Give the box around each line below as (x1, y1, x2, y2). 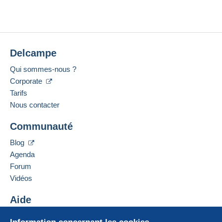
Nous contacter (10, 101, 59, 110)
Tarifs (10, 89, 27, 98)
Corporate (10, 77, 44, 86)
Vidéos (10, 174, 32, 183)
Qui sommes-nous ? (10, 65, 76, 74)
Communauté (10, 121, 73, 132)
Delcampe (10, 48, 56, 59)
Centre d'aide (10, 212, 53, 221)
